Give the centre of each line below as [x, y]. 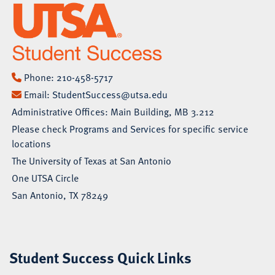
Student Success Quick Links [100, 257]
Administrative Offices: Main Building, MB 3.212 [113, 112]
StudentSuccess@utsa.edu [110, 95]
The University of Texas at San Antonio [91, 161]
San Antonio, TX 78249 [60, 196]
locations [31, 144]
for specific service [207, 129]
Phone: [39, 78]
